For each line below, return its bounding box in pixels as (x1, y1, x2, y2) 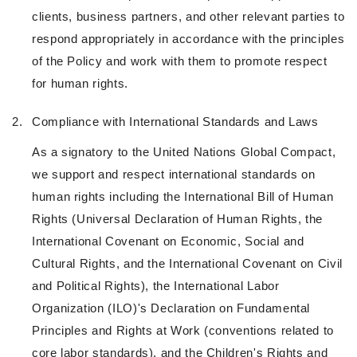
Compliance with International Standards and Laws (32, 115, 319, 129)
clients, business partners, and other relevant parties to (32, 10, 345, 24)
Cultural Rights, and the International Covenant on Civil (32, 257, 343, 271)
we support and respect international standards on (32, 167, 316, 182)
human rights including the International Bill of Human (32, 190, 334, 204)
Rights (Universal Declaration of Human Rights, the (32, 212, 324, 226)
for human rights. (32, 76, 128, 91)
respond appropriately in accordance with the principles (32, 32, 345, 46)
